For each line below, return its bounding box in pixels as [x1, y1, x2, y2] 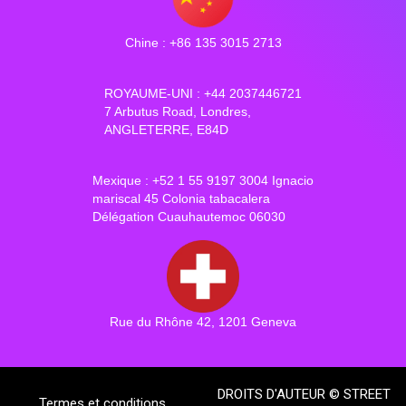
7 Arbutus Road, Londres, [104, 103, 251, 119]
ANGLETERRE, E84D [104, 121, 228, 137]
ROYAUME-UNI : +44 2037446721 [104, 85, 302, 101]
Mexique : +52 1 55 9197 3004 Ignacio [92, 172, 314, 188]
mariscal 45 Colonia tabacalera [92, 190, 270, 206]
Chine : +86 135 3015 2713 [124, 34, 282, 50]
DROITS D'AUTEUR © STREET [217, 385, 391, 402]
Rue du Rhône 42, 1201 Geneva [110, 314, 296, 329]
